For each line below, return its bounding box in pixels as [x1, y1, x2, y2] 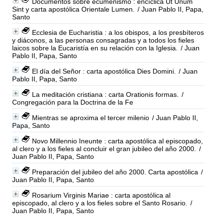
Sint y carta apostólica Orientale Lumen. [12, 5, 135, 13]
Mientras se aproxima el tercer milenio [31, 113, 149, 122]
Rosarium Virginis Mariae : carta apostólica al [31, 191, 170, 199]
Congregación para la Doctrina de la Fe [12, 98, 133, 106]
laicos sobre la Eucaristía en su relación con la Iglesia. [12, 44, 178, 52]
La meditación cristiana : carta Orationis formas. [31, 90, 179, 98]
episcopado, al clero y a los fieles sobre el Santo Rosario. [12, 199, 187, 207]
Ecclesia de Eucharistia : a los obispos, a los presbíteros [31, 28, 204, 36]
